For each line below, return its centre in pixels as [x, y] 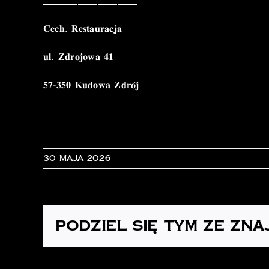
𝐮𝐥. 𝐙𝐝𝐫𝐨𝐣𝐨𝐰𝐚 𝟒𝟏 [78, 57]
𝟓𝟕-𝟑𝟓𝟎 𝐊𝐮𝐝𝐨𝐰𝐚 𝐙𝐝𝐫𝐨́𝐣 [91, 85]
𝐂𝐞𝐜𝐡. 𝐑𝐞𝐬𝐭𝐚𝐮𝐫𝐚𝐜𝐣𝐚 [83, 29]
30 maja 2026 [77, 159]
